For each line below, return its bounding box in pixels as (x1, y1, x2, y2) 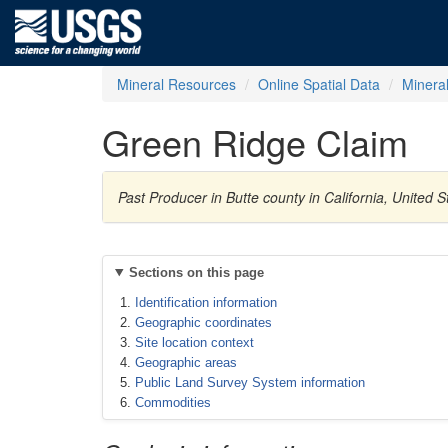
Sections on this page (128, 265, 264, 280)
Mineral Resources (117, 74, 236, 94)
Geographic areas (135, 355, 237, 370)
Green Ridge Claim (102, 116, 408, 167)
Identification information (135, 295, 277, 310)
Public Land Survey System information (135, 375, 365, 390)
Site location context (135, 335, 254, 350)
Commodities (135, 395, 211, 410)
